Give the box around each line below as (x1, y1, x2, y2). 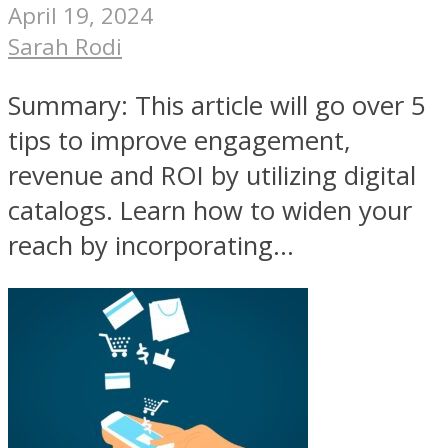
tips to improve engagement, (8, 122, 351, 158)
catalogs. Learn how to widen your (8, 192, 412, 228)
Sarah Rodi (8, 30, 122, 62)
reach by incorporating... (8, 227, 294, 263)
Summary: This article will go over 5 (8, 87, 426, 123)
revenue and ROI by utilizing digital (8, 157, 416, 193)
